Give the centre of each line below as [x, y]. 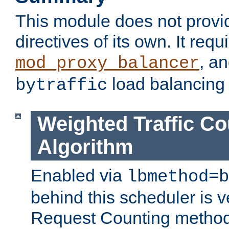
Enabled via [79, 175]
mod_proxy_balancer [107, 64]
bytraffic [61, 86]
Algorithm [85, 147]
